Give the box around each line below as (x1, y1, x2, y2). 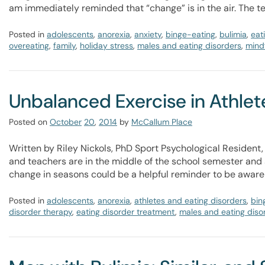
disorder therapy (9, 206, 72, 217)
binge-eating (166, 29, 215, 40)
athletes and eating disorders (134, 195, 247, 206)
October (50, 117, 82, 127)
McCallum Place (131, 117, 192, 127)
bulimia (219, 29, 247, 40)
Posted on (9, 117, 47, 127)
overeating (9, 40, 49, 51)
